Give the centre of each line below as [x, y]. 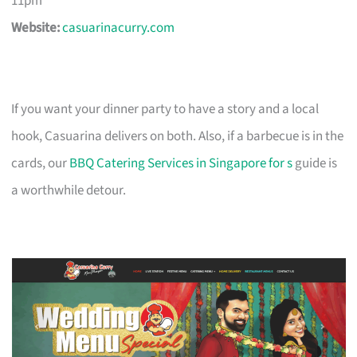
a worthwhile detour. [69, 190]
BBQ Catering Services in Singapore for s [181, 163]
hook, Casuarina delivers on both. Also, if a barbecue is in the [178, 136]
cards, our [41, 163]
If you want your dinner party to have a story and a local [165, 109]
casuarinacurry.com [119, 27]
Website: [36, 27]
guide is [315, 163]
